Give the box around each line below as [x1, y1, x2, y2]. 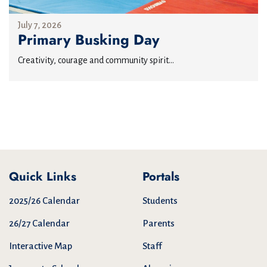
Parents [142, 218, 175, 229]
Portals [142, 168, 179, 186]
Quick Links [9, 168, 76, 186]
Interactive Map [9, 241, 72, 252]
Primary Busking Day [18, 29, 160, 51]
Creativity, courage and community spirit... [18, 55, 174, 66]
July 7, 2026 [18, 20, 61, 30]
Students [142, 195, 178, 206]
